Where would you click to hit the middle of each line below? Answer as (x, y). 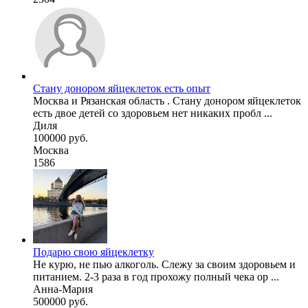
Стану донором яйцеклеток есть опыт (122, 88)
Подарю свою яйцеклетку (93, 252)
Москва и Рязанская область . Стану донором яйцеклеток (167, 100)
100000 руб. (60, 137)
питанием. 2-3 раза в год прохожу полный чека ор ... (156, 276)
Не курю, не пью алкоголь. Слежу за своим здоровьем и (164, 264)
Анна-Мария (63, 289)
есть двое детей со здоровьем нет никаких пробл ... (153, 113)
